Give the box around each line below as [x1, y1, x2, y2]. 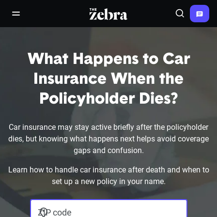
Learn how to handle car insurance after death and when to [8, 165, 209, 174]
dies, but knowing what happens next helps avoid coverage [8, 134, 209, 143]
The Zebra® [90, 9, 131, 18]
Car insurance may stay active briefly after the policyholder [9, 123, 208, 132]
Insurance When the [33, 72, 184, 88]
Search [180, 14, 201, 22]
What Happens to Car [27, 52, 190, 68]
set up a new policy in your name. [51, 177, 166, 186]
